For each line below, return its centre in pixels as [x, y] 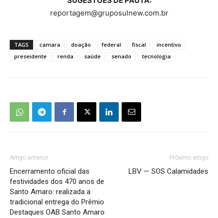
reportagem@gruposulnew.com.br [109, 13]
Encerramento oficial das [50, 172]
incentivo [169, 45]
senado [121, 56]
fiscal [139, 45]
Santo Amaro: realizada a [50, 192]
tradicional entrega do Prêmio [57, 202]
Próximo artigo [189, 158]
